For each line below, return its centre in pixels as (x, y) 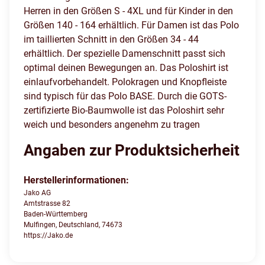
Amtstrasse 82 (47, 204)
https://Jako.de (48, 236)
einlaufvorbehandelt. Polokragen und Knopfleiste (125, 82)
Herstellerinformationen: (76, 180)
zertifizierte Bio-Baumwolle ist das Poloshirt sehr (124, 111)
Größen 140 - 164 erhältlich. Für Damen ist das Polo (131, 25)
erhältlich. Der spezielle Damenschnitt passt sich (125, 54)
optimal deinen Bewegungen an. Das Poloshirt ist (126, 68)
